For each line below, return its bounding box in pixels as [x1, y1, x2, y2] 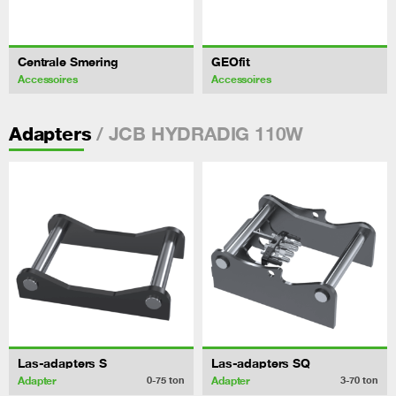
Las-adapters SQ [211, 354, 310, 370]
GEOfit [211, 53, 251, 69]
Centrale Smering [18, 53, 118, 69]
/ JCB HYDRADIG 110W [91, 121, 304, 145]
